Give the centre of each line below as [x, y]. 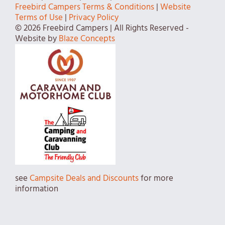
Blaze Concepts [87, 39]
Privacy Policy [94, 18]
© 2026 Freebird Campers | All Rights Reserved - [102, 28]
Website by [37, 39]
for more [156, 178]
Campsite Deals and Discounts [84, 178]
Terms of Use [39, 18]
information [37, 189]
